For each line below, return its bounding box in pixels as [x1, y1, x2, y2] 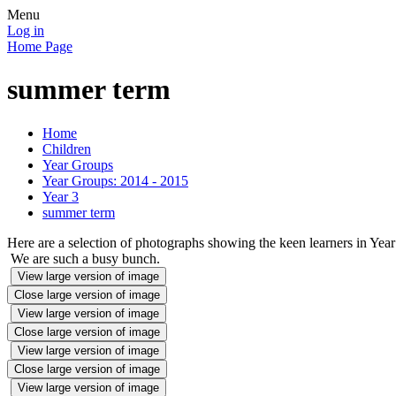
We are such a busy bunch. [7, 250, 160, 266]
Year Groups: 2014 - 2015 [42, 172, 188, 188]
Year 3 [42, 188, 79, 204]
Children [42, 141, 91, 156]
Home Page [7, 39, 72, 54]
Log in [7, 23, 44, 38]
